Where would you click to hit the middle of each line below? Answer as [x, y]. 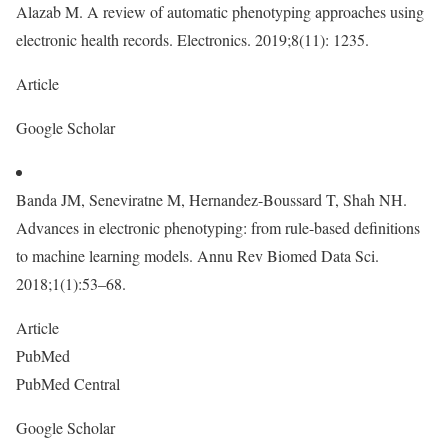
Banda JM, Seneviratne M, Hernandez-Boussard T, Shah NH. [211, 199]
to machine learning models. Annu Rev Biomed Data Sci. [197, 255]
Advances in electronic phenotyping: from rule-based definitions [218, 227]
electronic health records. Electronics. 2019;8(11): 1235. [192, 39]
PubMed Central [70, 383]
